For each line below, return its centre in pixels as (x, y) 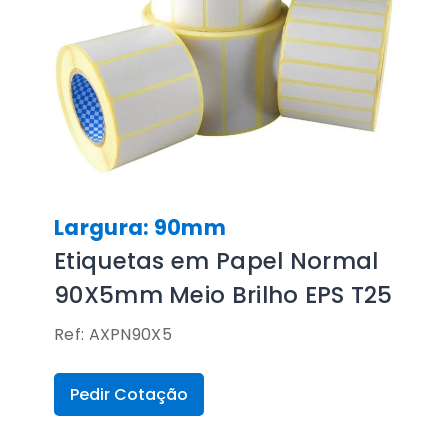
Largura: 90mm (140, 227)
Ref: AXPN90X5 (113, 334)
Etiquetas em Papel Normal (216, 261)
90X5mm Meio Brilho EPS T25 (223, 295)
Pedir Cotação (129, 394)
